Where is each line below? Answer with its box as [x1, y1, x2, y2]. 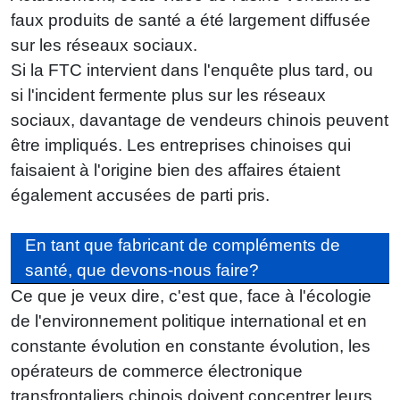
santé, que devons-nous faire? [25, 260, 259, 279]
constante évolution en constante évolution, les [11, 336, 371, 355]
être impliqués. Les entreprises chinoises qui [11, 135, 351, 154]
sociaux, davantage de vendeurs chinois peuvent [11, 110, 388, 129]
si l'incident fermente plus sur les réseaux [11, 85, 326, 104]
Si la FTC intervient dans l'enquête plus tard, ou [11, 60, 373, 79]
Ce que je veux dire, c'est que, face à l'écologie [11, 286, 371, 305]
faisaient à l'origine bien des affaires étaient [11, 160, 340, 179]
